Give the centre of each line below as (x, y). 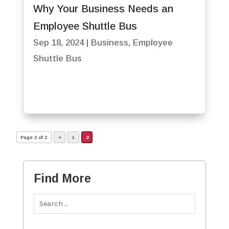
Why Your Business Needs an (103, 9)
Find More (62, 178)
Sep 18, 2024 (58, 43)
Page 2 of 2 (34, 137)
